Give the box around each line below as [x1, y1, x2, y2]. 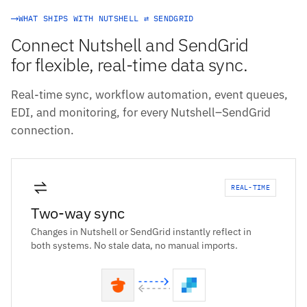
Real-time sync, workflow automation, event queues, [11, 87, 288, 103]
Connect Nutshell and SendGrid [11, 33, 249, 57]
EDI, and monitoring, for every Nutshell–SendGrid [11, 105, 271, 121]
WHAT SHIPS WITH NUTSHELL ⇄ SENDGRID [18, 13, 194, 24]
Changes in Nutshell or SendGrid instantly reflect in [31, 225, 251, 238]
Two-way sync [31, 203, 125, 223]
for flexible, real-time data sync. [11, 53, 248, 77]
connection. [11, 123, 74, 138]
